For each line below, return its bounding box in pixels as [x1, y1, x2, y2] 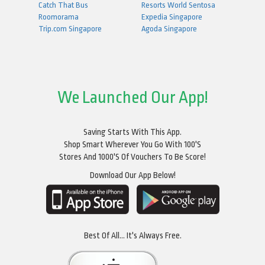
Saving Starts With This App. [83, 127, 182, 137]
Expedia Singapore [141, 12, 202, 21]
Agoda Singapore [141, 24, 197, 33]
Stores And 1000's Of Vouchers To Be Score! [59, 151, 206, 161]
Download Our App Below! [89, 170, 176, 180]
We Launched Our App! [57, 88, 208, 107]
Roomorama [38, 12, 79, 21]
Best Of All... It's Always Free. [83, 230, 182, 240]
